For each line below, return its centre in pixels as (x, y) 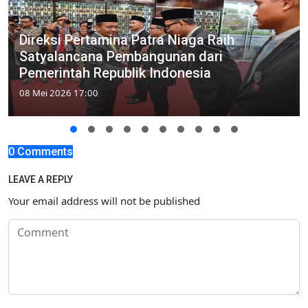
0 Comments (41, 151)
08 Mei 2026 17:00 (59, 92)
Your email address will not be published (104, 200)
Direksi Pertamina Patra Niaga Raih (127, 40)
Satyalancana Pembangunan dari (121, 56)
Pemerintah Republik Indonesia (115, 73)
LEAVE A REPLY (41, 179)
